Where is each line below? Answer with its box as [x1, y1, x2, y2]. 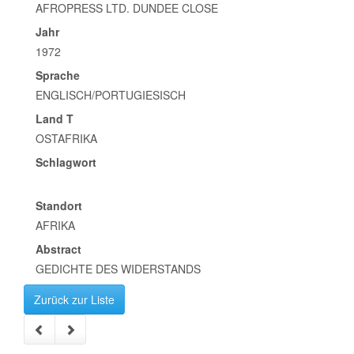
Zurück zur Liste [34, 292, 115, 307]
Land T [36, 111, 73, 126]
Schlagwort [36, 154, 96, 170]
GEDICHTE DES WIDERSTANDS [36, 261, 201, 277]
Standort [36, 198, 82, 213]
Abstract [36, 241, 81, 257]
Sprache [36, 67, 80, 83]
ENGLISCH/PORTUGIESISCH [36, 87, 186, 103]
